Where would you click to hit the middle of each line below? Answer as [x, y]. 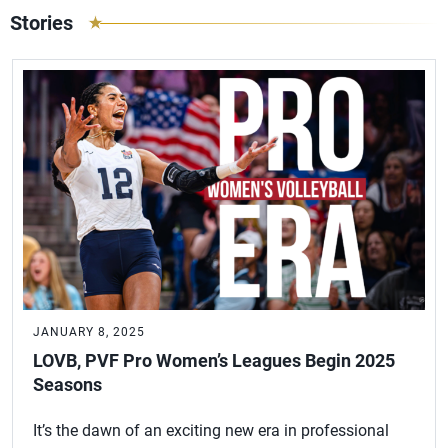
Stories [41, 23]
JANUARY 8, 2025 [89, 332]
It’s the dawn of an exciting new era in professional [211, 430]
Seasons [67, 384]
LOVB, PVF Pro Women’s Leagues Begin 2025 [214, 360]
